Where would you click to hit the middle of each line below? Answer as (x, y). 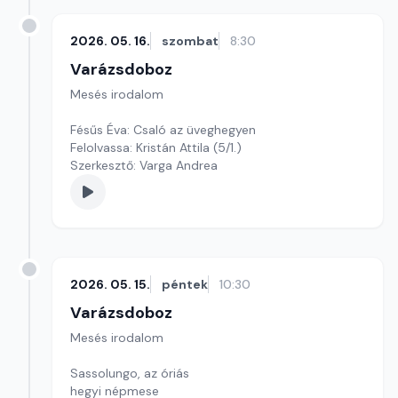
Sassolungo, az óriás (130, 373)
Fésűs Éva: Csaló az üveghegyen (163, 130)
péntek (185, 284)
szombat (190, 41)
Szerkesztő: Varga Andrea (144, 165)
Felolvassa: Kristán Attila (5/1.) (227, 147)
